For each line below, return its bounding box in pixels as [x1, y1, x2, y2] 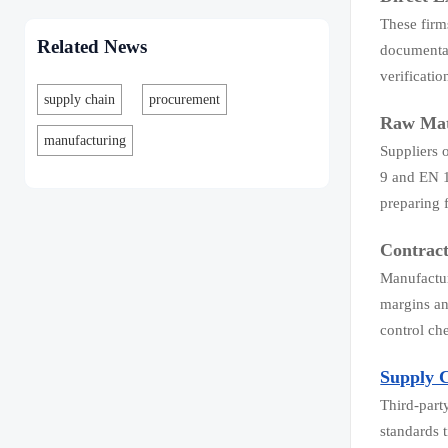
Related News [37, 36, 148, 58]
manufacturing [44, 131, 127, 148]
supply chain [44, 90, 116, 107]
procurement [149, 90, 221, 107]
